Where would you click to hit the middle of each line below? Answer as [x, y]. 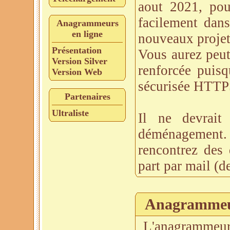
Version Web [77, 72]
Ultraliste [70, 113]
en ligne [87, 34]
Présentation [77, 50]
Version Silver [80, 61]
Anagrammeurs [87, 23]
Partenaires [87, 97]
